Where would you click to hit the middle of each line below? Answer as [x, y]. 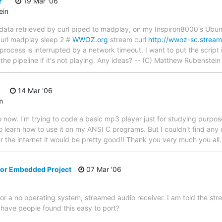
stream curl [128, 40]
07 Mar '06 [103, 169]
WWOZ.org [90, 40]
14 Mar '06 [34, 90]
